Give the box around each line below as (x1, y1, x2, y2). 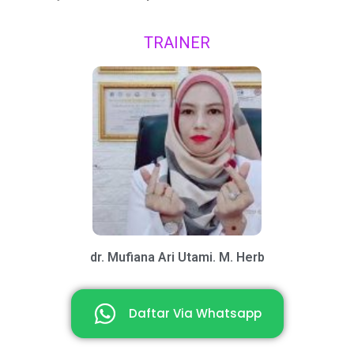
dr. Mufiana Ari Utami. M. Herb (89, 249, 265, 265)
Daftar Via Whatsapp (128, 305, 262, 322)
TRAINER (144, 32, 210, 52)
